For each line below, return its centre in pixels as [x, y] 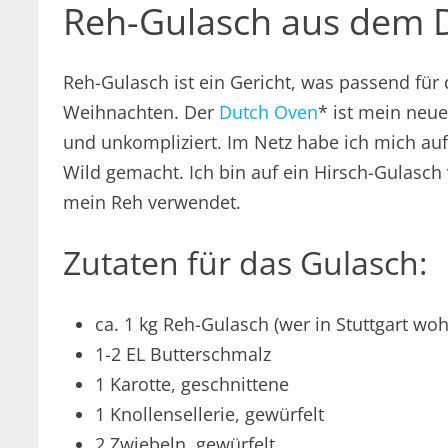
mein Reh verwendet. [152, 202]
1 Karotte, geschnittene [192, 383]
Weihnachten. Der [141, 112]
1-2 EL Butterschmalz [183, 353]
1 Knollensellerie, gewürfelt [210, 413]
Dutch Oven [269, 112]
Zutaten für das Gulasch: [245, 263]
